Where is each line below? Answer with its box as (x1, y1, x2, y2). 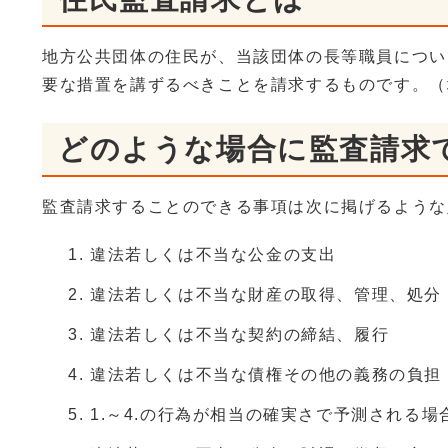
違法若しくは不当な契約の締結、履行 (90, 326, 390, 344)
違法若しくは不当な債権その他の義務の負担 (90, 366, 443, 384)
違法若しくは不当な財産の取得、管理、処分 (90, 286, 442, 304)
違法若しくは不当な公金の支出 (90, 246, 337, 264)
